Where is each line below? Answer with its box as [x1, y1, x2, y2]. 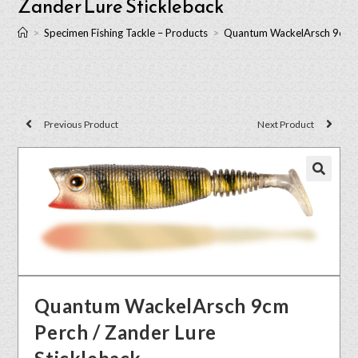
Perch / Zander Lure [34, 320, 217, 344]
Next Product [257, 117, 314, 130]
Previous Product [44, 117, 119, 130]
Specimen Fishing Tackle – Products [44, 26, 209, 39]
